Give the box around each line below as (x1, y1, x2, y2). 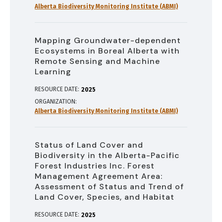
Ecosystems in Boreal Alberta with (35, 46, 180, 56)
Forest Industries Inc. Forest (35, 161, 155, 171)
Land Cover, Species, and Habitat (35, 192, 174, 203)
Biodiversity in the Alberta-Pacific (35, 150, 180, 161)
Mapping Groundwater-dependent (35, 35, 181, 46)
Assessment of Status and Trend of (35, 181, 184, 192)
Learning (35, 66, 71, 77)
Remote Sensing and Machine (35, 56, 160, 67)
